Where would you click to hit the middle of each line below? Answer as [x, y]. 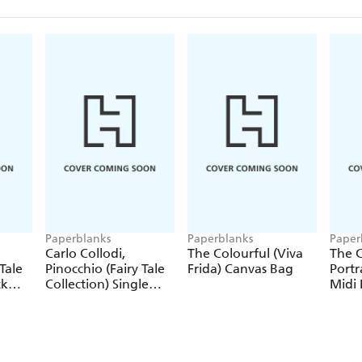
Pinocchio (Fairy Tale [105, 268]
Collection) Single [97, 284]
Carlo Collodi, [85, 253]
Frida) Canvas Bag [240, 268]
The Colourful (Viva [245, 253]
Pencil [63, 299]
